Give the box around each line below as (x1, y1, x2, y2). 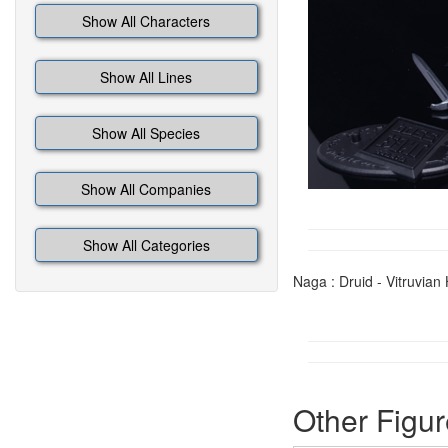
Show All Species (92, 123, 201, 143)
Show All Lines (100, 67, 193, 87)
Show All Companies (81, 179, 212, 199)
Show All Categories (82, 235, 210, 255)
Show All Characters (82, 11, 211, 31)
